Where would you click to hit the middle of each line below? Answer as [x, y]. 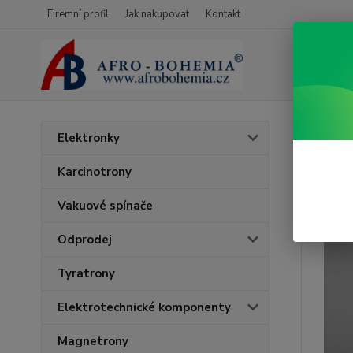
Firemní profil [78, 14]
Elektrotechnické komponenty [144, 307]
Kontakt [223, 14]
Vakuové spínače [105, 206]
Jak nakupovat [157, 14]
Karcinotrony [95, 172]
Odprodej [85, 240]
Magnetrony [93, 341]
